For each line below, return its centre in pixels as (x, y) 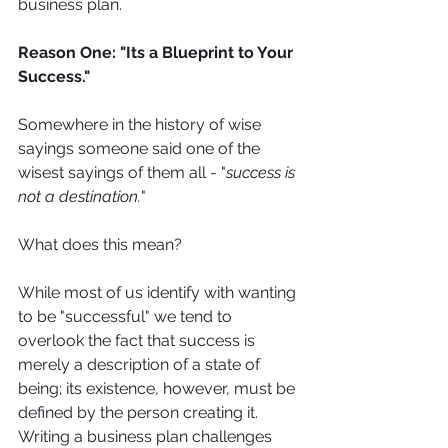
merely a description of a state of (141, 365)
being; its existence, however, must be (158, 389)
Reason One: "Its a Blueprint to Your (157, 53)
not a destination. (79, 197)
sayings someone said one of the (141, 149)
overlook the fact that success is (138, 341)
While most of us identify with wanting (159, 293)
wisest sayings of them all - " (122, 173)
